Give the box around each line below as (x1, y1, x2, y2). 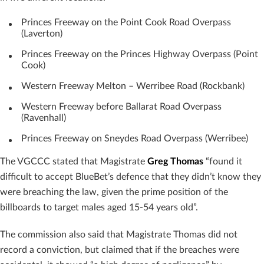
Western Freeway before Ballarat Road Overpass (21, 101, 222, 111)
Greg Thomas (147, 156, 203, 166)
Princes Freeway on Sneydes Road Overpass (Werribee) (21, 133, 250, 143)
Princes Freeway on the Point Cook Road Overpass (21, 17, 231, 27)
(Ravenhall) (21, 113, 75, 123)
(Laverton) (21, 28, 72, 38)
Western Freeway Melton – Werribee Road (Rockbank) (21, 81, 254, 91)
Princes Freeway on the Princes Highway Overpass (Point (21, 49, 258, 59)
